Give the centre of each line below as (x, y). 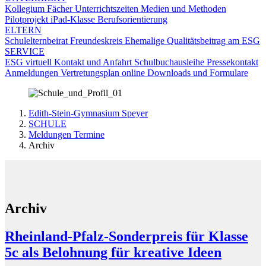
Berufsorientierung (132, 19)
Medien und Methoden (183, 9)
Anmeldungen (33, 73)
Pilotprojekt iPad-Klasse (51, 19)
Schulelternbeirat (37, 41)
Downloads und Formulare (198, 73)
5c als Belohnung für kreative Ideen (113, 252)
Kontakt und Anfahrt (94, 62)
